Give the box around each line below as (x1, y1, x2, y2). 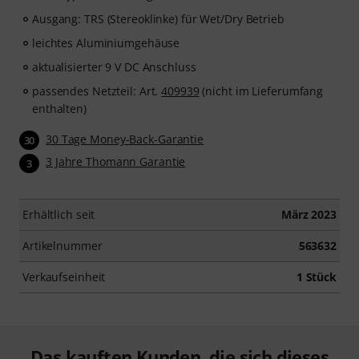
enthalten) (32, 101, 87, 116)
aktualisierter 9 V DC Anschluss (32, 59, 196, 75)
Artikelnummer (22, 237, 103, 253)
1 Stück (296, 268, 337, 284)
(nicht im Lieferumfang (199, 83, 324, 99)
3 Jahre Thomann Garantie (46, 154, 186, 170)
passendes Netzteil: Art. (32, 83, 162, 99)
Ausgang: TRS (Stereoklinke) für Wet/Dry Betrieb (32, 11, 284, 26)
